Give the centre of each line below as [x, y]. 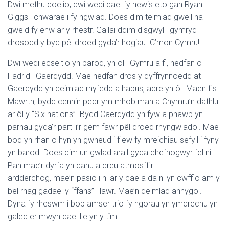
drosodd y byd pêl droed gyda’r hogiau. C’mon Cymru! [104, 43]
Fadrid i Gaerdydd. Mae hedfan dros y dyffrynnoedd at [104, 76]
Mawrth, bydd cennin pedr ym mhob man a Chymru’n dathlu [113, 101]
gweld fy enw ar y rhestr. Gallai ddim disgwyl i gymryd [102, 30]
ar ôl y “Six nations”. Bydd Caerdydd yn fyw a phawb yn [105, 114]
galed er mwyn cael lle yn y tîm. [63, 216]
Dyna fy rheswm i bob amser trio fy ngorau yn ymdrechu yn [113, 204]
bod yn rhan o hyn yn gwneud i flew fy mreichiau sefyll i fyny [113, 140]
